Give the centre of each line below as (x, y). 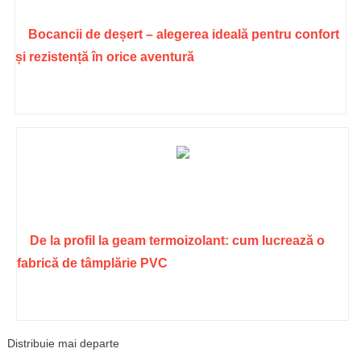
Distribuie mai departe (63, 343)
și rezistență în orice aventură (104, 56)
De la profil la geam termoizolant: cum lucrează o (178, 240)
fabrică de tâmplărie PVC (93, 263)
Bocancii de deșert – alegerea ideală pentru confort (183, 34)
